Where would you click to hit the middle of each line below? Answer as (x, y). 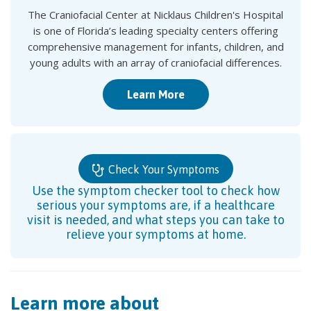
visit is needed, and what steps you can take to (155, 219)
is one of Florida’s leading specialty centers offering (155, 31)
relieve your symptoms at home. (155, 234)
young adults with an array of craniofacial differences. (155, 62)
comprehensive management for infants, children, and (155, 47)
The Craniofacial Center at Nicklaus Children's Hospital (155, 15)
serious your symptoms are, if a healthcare (155, 205)
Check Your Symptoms (162, 169)
